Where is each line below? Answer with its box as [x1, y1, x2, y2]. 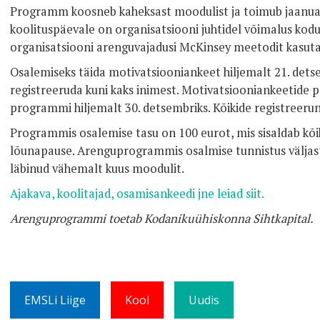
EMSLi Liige [24, 292, 86, 308]
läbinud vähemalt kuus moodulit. [10, 161, 184, 176]
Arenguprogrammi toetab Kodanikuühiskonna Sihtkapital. [10, 211, 314, 226]
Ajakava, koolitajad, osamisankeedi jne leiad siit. [10, 186, 264, 201]
